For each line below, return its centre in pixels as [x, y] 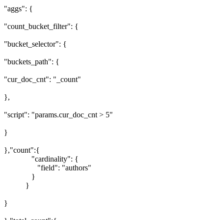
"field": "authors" [48, 167]
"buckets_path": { [32, 61]
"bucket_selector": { [35, 44]
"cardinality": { [41, 159]
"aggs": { [18, 8]
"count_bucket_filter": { [41, 26]
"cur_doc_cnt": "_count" [42, 79]
